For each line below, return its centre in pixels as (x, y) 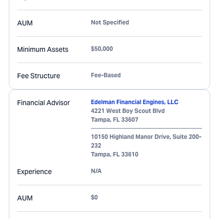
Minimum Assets (43, 49)
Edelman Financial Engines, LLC (135, 102)
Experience (34, 172)
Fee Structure (39, 76)
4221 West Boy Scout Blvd (128, 111)
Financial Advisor (44, 103)
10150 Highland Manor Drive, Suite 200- (146, 137)
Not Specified (110, 22)
